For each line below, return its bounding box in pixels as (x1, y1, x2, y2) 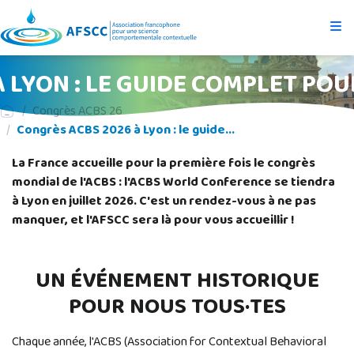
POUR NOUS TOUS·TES (68, 289, 286, 326)
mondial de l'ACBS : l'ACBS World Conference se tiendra (12, 172, 335, 193)
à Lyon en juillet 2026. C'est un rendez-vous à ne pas (12, 191, 316, 212)
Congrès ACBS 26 (32, 101, 122, 122)
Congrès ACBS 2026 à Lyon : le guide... (17, 120, 235, 141)
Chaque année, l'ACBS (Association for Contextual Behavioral (12, 332, 326, 352)
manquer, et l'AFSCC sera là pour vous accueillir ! (12, 210, 295, 231)
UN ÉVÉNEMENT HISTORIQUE (35, 263, 319, 299)
